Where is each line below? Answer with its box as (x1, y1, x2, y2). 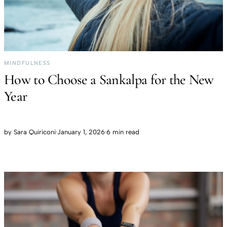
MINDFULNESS (4, 59, 51, 66)
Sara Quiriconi (14, 128, 56, 136)
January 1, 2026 (57, 128, 105, 136)
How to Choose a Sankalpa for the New (4, 70, 214, 88)
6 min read (106, 128, 139, 136)
